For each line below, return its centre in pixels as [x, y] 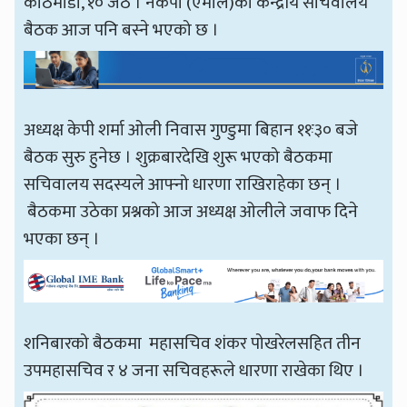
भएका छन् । [64, 239]
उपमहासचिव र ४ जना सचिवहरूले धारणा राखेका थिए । [194, 370]
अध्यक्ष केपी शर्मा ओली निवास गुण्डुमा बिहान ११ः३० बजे [191, 130]
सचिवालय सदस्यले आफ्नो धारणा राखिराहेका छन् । [183, 185]
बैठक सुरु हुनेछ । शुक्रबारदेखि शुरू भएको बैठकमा [179, 158]
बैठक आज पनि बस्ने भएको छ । [122, 30]
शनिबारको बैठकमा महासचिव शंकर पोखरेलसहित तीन [193, 343]
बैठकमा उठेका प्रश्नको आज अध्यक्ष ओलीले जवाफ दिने [191, 212]
